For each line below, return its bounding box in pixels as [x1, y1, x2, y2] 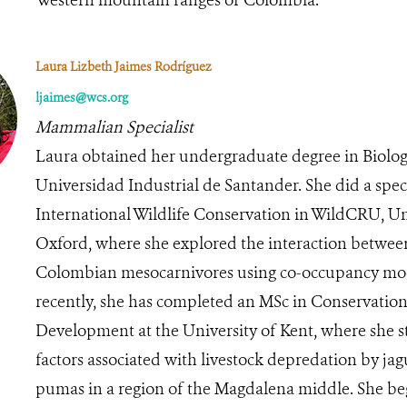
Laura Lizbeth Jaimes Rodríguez [35, 57, 212, 75]
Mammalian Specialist [35, 115, 194, 138]
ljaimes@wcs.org [35, 88, 128, 106]
